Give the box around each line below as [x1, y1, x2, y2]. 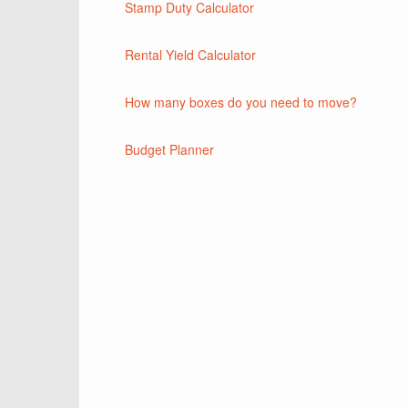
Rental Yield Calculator [125, 46, 256, 64]
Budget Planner [125, 140, 214, 158]
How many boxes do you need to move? [125, 93, 357, 111]
